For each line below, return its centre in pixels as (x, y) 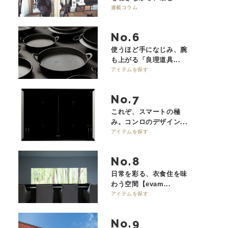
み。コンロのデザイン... (149, 122)
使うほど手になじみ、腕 (149, 49)
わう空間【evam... (141, 184)
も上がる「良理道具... (146, 60)
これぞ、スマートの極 (146, 111)
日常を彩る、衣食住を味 (149, 174)
